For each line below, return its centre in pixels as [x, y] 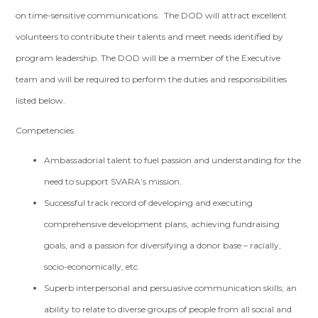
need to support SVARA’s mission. [115, 181]
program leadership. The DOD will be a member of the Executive [148, 58]
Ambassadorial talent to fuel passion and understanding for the [173, 160]
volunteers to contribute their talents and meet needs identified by [150, 37]
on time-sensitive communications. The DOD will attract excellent [152, 15]
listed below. [41, 100]
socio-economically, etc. [92, 267]
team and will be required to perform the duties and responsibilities [152, 79]
